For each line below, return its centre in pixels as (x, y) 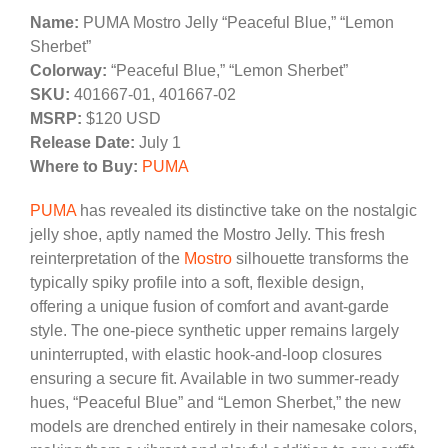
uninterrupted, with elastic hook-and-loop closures (206, 355)
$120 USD (121, 119)
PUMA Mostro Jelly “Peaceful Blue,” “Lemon (236, 23)
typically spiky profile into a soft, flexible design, (197, 283)
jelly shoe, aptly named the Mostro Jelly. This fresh (207, 235)
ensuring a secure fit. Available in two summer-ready (214, 379)
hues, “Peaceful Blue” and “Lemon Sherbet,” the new (215, 403)
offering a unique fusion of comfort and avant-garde (209, 307)
